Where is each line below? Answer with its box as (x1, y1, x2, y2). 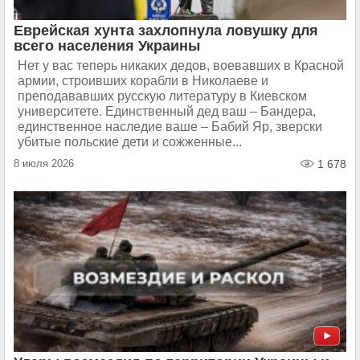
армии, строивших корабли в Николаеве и (18, 74, 268, 88)
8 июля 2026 (14, 157, 74, 170)
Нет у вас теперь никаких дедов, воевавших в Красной (18, 59, 344, 72)
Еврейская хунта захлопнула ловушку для (14, 22, 318, 39)
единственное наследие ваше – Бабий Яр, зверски (18, 120, 322, 133)
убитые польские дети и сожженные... (18, 135, 242, 149)
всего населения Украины (14, 38, 200, 54)
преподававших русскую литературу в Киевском (18, 89, 307, 103)
